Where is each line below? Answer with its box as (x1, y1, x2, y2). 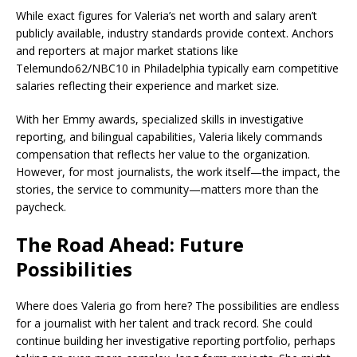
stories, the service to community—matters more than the (16, 182, 319, 197)
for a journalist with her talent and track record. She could (16, 316, 312, 331)
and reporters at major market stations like (16, 43, 238, 58)
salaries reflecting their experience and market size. (16, 78, 279, 93)
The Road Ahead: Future (16, 231, 244, 257)
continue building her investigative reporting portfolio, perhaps (16, 333, 335, 348)
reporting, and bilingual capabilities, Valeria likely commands (16, 129, 323, 144)
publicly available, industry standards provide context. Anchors (16, 25, 334, 41)
